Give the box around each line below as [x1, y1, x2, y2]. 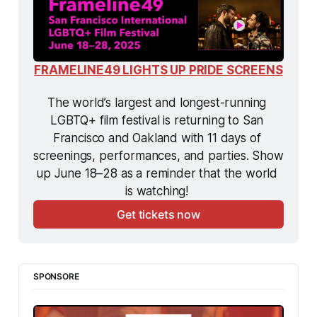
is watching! [125, 183, 192, 198]
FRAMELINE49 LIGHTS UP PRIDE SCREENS [34, 62, 283, 77]
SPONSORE [33, 270, 79, 282]
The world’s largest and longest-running [47, 95, 267, 110]
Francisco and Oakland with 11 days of [52, 130, 261, 145]
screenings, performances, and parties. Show [33, 148, 284, 163]
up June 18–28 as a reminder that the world [36, 166, 278, 180]
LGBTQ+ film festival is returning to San [50, 113, 264, 127]
